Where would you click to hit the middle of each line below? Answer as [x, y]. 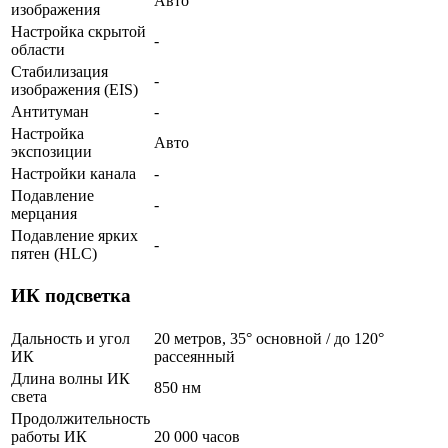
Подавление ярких [74, 235]
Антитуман [50, 111]
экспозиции [51, 151]
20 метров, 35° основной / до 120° [269, 338]
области [38, 49]
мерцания [44, 213]
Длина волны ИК [70, 378]
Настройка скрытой [78, 31]
